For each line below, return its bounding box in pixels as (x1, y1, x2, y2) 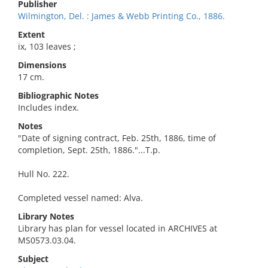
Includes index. (18, 102, 79, 113)
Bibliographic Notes (18, 90, 99, 101)
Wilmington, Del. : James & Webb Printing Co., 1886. (18, 10, 225, 22)
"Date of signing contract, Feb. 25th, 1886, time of (18, 132, 216, 144)
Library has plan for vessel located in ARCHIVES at (18, 223, 217, 234)
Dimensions (18, 59, 66, 71)
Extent (18, 29, 45, 40)
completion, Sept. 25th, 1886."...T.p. (18, 144, 160, 156)
